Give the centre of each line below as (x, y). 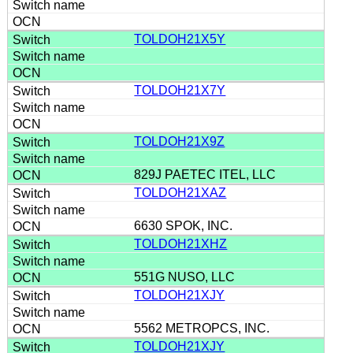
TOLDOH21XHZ (181, 243)
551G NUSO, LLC (186, 277)
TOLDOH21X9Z (180, 141)
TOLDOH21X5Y (180, 39)
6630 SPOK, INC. (187, 225)
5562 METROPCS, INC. (204, 328)
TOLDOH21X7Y (180, 90)
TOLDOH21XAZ (180, 192)
